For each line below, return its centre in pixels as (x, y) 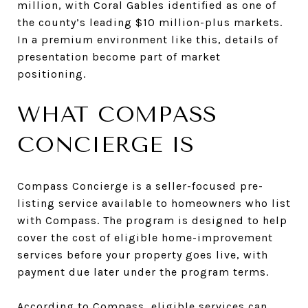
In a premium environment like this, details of (148, 39)
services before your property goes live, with (143, 254)
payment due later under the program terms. (143, 272)
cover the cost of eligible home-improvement (145, 237)
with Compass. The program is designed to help (152, 220)
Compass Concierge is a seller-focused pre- (140, 186)
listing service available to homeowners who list (154, 203)
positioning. (52, 74)
